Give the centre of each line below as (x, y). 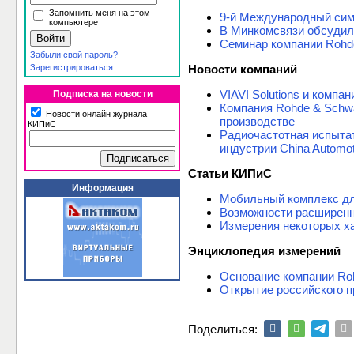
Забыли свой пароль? (74, 55)
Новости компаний (243, 70)
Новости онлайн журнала (95, 114)
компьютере (73, 22)
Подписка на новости (102, 94)
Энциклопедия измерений (264, 251)
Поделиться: (223, 329)
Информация (102, 188)
